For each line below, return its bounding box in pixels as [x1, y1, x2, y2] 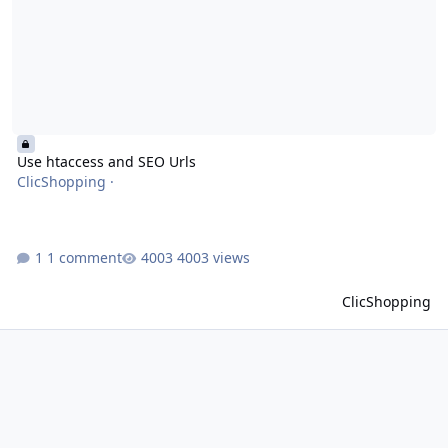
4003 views [176, 247, 250, 267]
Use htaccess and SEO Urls [16, 151, 196, 171]
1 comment [46, 247, 122, 267]
